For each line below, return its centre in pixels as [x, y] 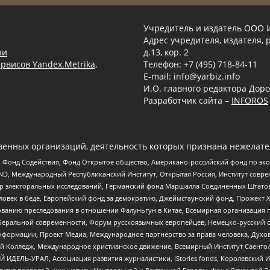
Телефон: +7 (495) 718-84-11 [200, 64]
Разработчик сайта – [187, 101]
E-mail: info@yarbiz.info [192, 77]
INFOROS [250, 101]
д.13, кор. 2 [166, 52]
